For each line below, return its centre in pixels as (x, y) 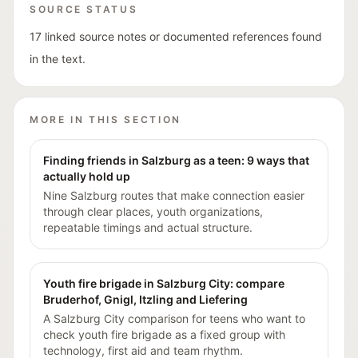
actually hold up (87, 176)
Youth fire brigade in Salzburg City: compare (164, 283)
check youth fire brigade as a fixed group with (164, 334)
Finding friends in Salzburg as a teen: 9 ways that (176, 160)
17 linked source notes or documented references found (176, 36)
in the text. (58, 59)
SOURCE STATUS (84, 9)
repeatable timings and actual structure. (148, 227)
